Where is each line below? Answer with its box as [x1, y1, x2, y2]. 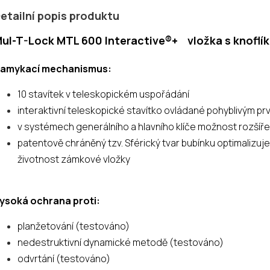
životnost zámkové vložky [17, 152, 130, 166]
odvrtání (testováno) [17, 252, 110, 266]
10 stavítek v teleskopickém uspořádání [17, 87, 189, 101]
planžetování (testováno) [17, 219, 130, 233]
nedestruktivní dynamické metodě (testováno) [17, 236, 224, 250]
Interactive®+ [105, 33, 178, 48]
